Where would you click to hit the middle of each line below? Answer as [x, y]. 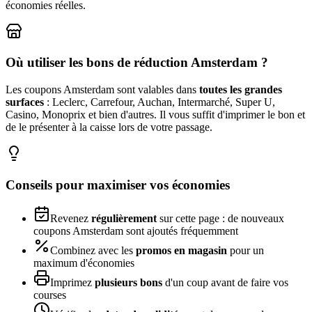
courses [50, 295]
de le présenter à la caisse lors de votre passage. [109, 127]
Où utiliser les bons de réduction [98, 63]
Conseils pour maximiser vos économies [118, 185]
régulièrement [124, 219]
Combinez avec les [93, 251]
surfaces [25, 102]
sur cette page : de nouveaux [220, 219]
